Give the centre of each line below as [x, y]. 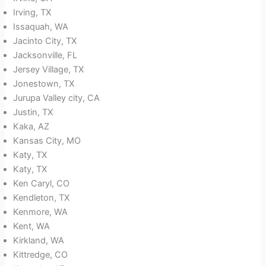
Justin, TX [33, 113]
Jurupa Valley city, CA [57, 98]
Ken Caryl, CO [42, 184]
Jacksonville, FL [45, 56]
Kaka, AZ [31, 127]
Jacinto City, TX [45, 41]
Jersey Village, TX [49, 70]
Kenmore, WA [41, 212]
